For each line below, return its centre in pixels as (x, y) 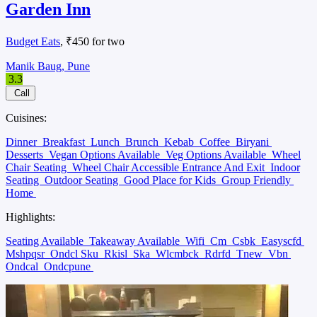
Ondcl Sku (76, 253)
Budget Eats (33, 41)
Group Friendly (258, 180)
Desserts (26, 154)
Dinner (23, 142)
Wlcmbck (179, 253)
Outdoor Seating (83, 180)
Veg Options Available (217, 154)
